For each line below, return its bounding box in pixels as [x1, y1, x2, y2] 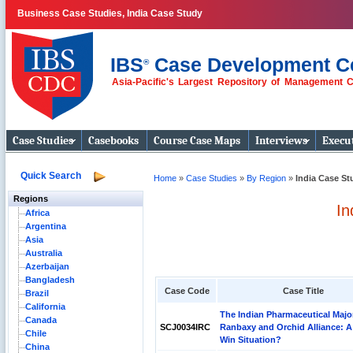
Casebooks [88, 134, 139, 147]
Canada [25, 315, 57, 325]
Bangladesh [25, 275, 75, 284]
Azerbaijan [25, 262, 69, 271]
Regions [13, 194, 48, 203]
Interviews [255, 134, 307, 147]
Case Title [282, 286, 324, 295]
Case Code [164, 286, 210, 295]
